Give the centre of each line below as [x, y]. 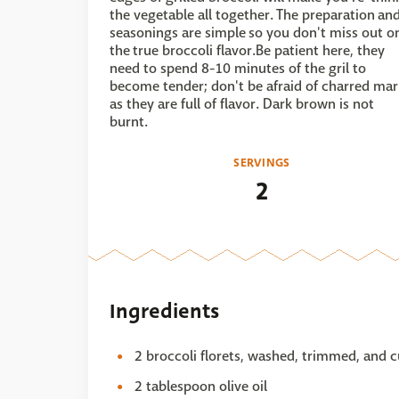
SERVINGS [262, 163]
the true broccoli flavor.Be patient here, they [247, 50]
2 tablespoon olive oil [201, 386]
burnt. [130, 122]
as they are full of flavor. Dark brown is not [242, 104]
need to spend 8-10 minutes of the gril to [238, 68]
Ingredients [164, 311]
